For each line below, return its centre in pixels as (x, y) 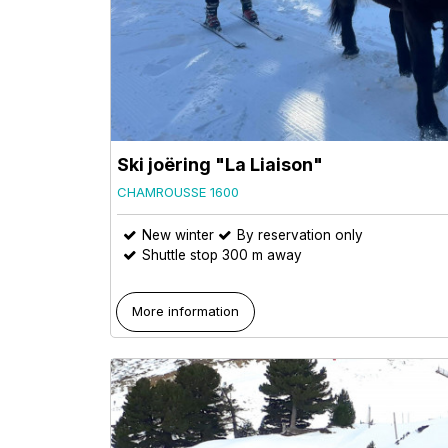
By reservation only (300, 234)
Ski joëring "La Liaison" (220, 164)
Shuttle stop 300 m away (222, 254)
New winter (178, 234)
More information (186, 310)
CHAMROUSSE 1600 (178, 191)
